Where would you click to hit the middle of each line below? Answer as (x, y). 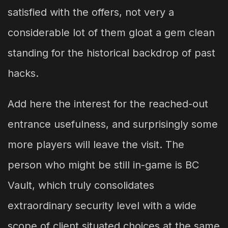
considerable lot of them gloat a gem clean (111, 32)
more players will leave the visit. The (96, 144)
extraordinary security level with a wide (102, 205)
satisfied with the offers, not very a (91, 12)
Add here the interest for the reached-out (108, 104)
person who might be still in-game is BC (103, 165)
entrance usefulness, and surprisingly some (113, 124)
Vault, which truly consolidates (81, 185)
